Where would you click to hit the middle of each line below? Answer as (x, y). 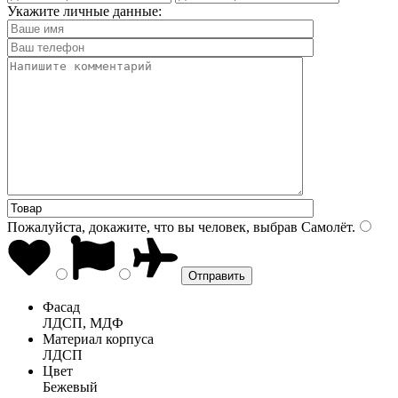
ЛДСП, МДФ (83, 322)
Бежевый (70, 386)
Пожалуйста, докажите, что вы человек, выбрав (152, 227)
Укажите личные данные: (84, 11)
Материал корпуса (98, 338)
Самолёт (325, 227)
